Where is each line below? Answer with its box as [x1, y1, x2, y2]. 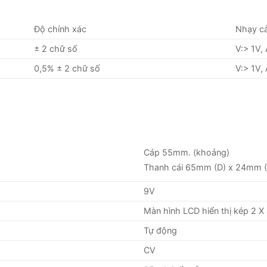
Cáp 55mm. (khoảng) [144, 147, 230, 158]
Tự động [144, 225, 178, 236]
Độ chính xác [34, 24, 87, 35]
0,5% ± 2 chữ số [34, 63, 101, 74]
